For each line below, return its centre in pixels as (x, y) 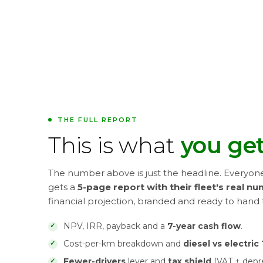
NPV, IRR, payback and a (115, 226)
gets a (63, 187)
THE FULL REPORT (98, 120)
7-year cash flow (204, 226)
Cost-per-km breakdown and (123, 244)
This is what (114, 145)
